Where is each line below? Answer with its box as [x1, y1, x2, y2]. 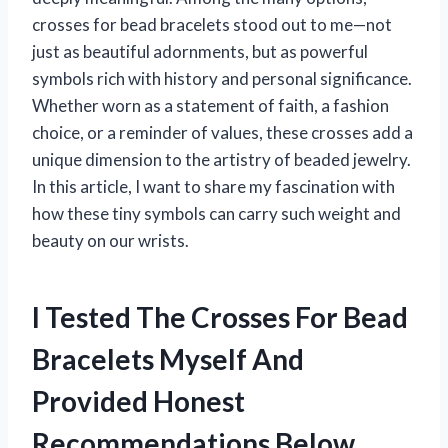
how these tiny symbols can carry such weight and [32, 202, 401, 224]
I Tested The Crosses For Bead [32, 299, 408, 334]
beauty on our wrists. [32, 229, 189, 251]
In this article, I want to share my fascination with [32, 175, 395, 197]
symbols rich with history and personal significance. [32, 67, 412, 89]
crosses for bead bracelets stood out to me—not [32, 13, 392, 35]
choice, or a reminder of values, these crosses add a [32, 121, 413, 143]
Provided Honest [32, 383, 245, 418]
